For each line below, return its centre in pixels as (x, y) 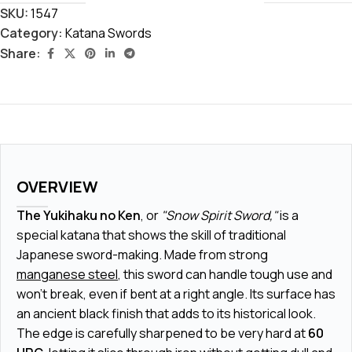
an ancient (48, 313)
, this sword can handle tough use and (225, 274)
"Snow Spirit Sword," (219, 215)
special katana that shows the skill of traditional (151, 235)
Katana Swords (108, 33)
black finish (111, 313)
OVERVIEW (57, 186)
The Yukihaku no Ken (79, 215)
